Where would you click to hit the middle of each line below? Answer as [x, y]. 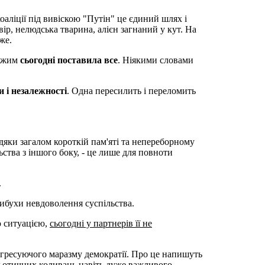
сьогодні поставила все [69, 60]
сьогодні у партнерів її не [101, 223]
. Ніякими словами [156, 60]
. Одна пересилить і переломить [131, 91]
